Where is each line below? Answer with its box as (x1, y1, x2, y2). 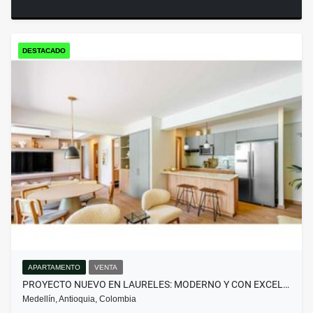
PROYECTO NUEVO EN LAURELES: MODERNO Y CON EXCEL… (22, 279, 289, 291)
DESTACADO (22, 47, 66, 55)
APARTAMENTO (28, 263, 80, 272)
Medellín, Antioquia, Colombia (22, 294, 136, 305)
